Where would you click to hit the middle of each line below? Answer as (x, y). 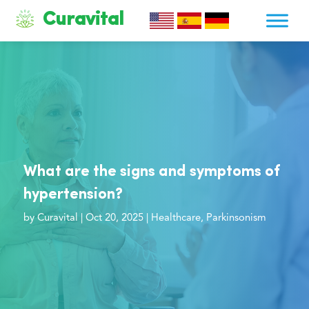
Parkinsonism (236, 219)
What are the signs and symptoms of (151, 172)
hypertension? (73, 195)
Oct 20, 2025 (114, 219)
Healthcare (176, 219)
